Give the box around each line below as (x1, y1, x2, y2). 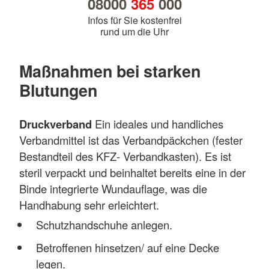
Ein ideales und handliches (92, 116, 223, 132)
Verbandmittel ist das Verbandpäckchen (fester (19, 132, 243, 148)
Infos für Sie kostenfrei (87, 13, 182, 28)
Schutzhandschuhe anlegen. (35, 216, 172, 232)
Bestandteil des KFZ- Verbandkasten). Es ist (19, 148, 231, 165)
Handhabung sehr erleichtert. (19, 197, 159, 213)
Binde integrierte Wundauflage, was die (19, 181, 207, 197)
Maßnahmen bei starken (19, 59, 201, 83)
